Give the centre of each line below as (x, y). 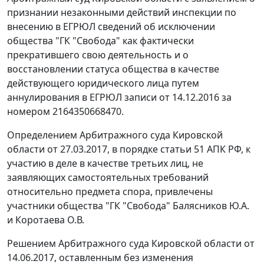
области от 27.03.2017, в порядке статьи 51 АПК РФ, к (129, 149)
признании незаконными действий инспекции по (122, 13)
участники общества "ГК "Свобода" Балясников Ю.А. (128, 206)
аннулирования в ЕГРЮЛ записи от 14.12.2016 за (119, 98)
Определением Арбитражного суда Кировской (115, 135)
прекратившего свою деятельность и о (98, 55)
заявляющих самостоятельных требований (108, 178)
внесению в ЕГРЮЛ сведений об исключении (111, 27)
